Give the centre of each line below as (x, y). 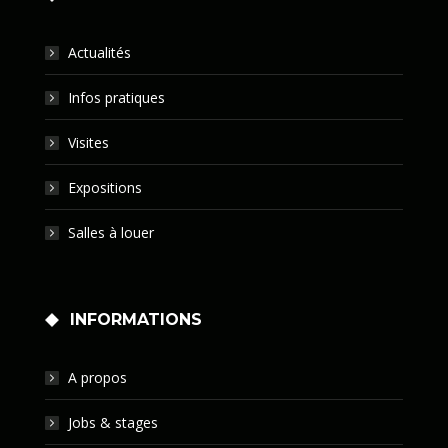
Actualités (99, 53)
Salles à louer (111, 233)
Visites (88, 143)
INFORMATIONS (136, 320)
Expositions (105, 188)
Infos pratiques (116, 98)
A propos (97, 378)
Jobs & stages (113, 423)
